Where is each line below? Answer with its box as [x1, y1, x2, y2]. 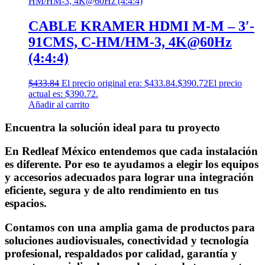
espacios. [5, 197, 47, 210]
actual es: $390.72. [28, 88, 98, 99]
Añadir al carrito [28, 99, 89, 109]
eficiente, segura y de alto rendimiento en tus [5, 184, 218, 197]
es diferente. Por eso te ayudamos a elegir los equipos [5, 158, 258, 171]
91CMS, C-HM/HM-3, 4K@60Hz [28, 34, 232, 50]
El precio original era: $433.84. [62, 77, 177, 88]
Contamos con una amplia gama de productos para [5, 221, 255, 234]
